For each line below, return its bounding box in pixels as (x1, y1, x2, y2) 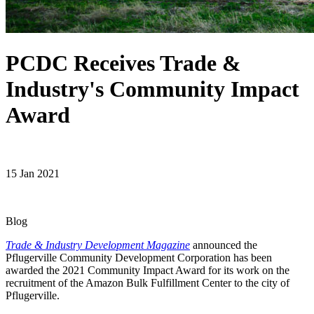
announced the (190, 238, 257, 251)
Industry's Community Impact (6, 76, 299, 102)
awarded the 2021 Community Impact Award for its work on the (6, 264, 289, 276)
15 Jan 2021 (6, 167, 60, 179)
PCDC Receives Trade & (6, 50, 241, 76)
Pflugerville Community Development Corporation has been (6, 251, 272, 264)
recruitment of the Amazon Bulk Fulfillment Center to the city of (6, 276, 289, 289)
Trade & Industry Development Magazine (6, 238, 190, 251)
